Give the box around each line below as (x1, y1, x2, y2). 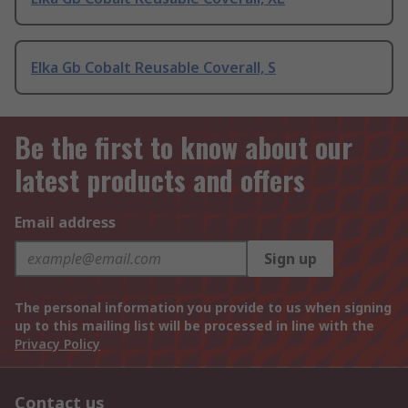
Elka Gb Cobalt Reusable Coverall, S (31, 57, 276, 78)
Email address (15, 212, 116, 233)
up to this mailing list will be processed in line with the (15, 317, 374, 335)
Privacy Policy (15, 335, 100, 353)
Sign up (264, 249, 317, 270)
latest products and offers (15, 159, 305, 201)
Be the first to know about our (15, 127, 352, 168)
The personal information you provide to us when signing (15, 299, 392, 317)
